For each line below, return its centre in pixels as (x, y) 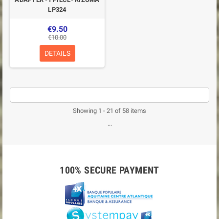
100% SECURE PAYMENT (109, 170)
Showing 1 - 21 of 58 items (109, 110)
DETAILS (57, 53)
